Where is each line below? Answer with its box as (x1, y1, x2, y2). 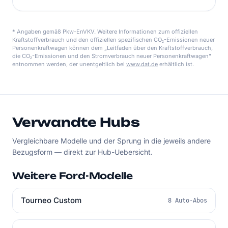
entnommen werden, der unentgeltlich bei (12, 61, 126, 68)
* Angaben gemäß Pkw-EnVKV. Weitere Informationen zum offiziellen (12, 28, 198, 35)
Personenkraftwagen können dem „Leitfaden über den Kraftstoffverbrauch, (12, 44, 213, 51)
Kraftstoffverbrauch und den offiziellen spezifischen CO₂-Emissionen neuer (12, 36, 215, 43)
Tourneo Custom (21, 195, 81, 205)
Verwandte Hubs (12, 115, 140, 130)
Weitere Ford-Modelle (12, 170, 133, 181)
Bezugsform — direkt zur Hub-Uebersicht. (12, 148, 153, 156)
